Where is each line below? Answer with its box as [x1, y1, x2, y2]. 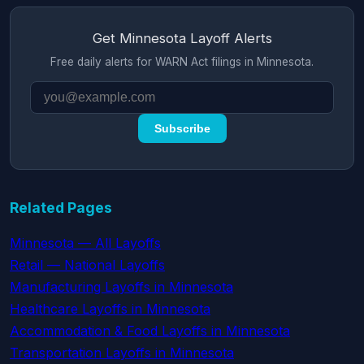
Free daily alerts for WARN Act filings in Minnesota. [50, 55, 314, 68]
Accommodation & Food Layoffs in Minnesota [10, 323, 290, 339]
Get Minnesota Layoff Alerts [92, 30, 272, 46]
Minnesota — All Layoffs [10, 235, 161, 251]
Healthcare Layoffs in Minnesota [10, 301, 210, 317]
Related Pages [10, 199, 112, 216]
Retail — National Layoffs [10, 257, 165, 273]
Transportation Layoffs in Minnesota [10, 344, 234, 361]
